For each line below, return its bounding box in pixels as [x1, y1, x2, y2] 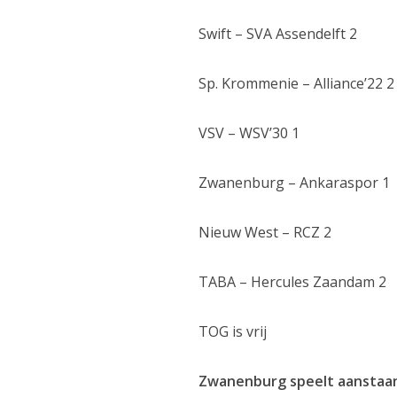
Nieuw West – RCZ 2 [198, 222, 332, 243]
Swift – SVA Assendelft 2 [198, 24, 358, 44]
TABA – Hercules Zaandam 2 [198, 272, 387, 292]
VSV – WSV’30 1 [198, 123, 300, 144]
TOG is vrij [198, 322, 268, 342]
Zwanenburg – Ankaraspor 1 [198, 173, 391, 193]
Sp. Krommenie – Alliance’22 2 [198, 74, 395, 94]
